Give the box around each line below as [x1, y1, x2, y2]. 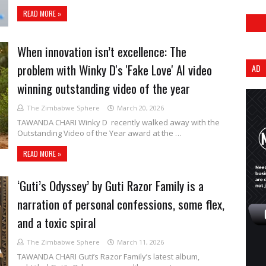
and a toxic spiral [17, 213, 96, 232]
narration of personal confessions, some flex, [17, 195, 224, 213]
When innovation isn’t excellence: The [17, 42, 186, 61]
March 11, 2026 [117, 237, 164, 246]
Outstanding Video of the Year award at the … [17, 128, 182, 138]
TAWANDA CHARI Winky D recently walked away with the [17, 117, 220, 128]
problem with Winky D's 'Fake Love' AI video [17, 61, 212, 79]
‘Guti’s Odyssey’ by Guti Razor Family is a [17, 176, 204, 195]
